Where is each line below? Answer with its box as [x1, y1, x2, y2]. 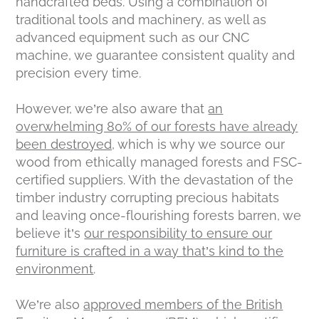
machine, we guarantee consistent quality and [16, 47, 296, 63]
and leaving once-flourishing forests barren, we [16, 207, 302, 223]
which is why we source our [115, 136, 286, 152]
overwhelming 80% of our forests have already [16, 118, 298, 134]
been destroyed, [16, 136, 115, 152]
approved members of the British [83, 296, 283, 312]
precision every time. [16, 65, 142, 80]
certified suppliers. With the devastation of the [16, 172, 294, 187]
